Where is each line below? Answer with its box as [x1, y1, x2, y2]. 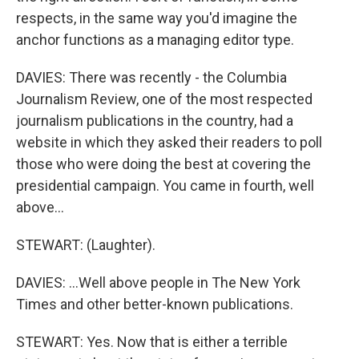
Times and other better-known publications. [16, 296, 293, 313]
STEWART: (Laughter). [16, 236, 155, 253]
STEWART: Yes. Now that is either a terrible [16, 333, 288, 350]
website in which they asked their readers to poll [16, 134, 322, 151]
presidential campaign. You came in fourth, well [16, 177, 314, 194]
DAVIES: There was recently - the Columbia [16, 69, 287, 86]
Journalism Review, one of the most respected [16, 91, 313, 107]
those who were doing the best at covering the [16, 155, 311, 172]
